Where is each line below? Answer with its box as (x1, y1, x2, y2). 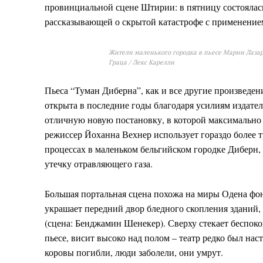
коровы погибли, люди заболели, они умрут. (45, 245, 223, 258)
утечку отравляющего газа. (45, 157, 153, 170)
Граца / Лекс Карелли (108, 58, 174, 66)
